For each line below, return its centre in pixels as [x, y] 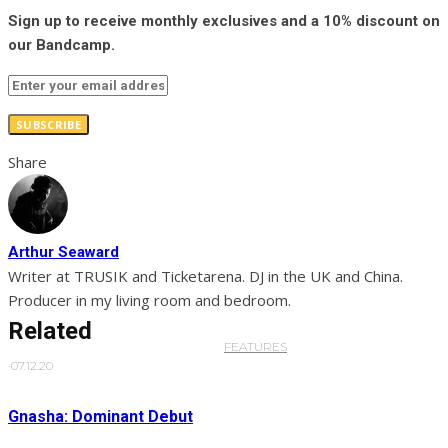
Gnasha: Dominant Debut [100, 417]
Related [50, 331]
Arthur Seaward [63, 252]
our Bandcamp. [61, 45]
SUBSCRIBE [48, 125]
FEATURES [255, 347]
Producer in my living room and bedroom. [149, 300]
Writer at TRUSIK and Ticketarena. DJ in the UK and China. [205, 276]
